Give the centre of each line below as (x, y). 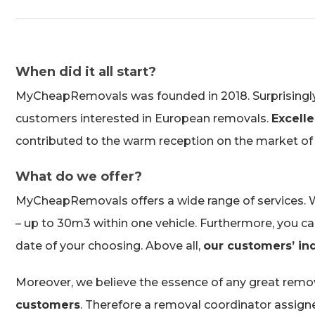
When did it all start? (86, 72)
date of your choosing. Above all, (109, 246)
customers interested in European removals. (143, 118)
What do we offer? (79, 176)
